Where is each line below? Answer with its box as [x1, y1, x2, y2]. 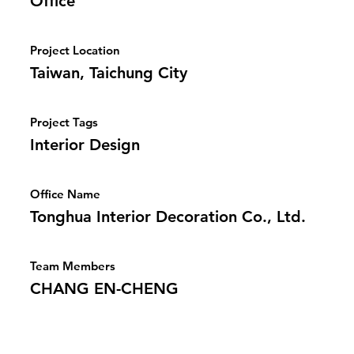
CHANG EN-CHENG [30, 279, 179, 298]
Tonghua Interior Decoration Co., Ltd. [30, 207, 306, 226]
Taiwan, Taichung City [30, 63, 187, 82]
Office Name [30, 186, 100, 201]
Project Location [30, 43, 120, 58]
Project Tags [30, 115, 98, 130]
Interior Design [30, 135, 140, 154]
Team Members [30, 258, 115, 273]
